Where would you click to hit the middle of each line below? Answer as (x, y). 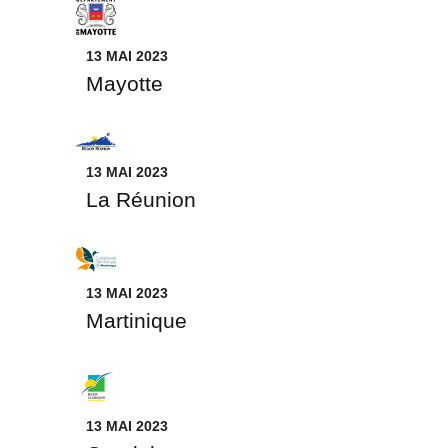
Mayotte (124, 83)
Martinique (136, 320)
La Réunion (141, 199)
